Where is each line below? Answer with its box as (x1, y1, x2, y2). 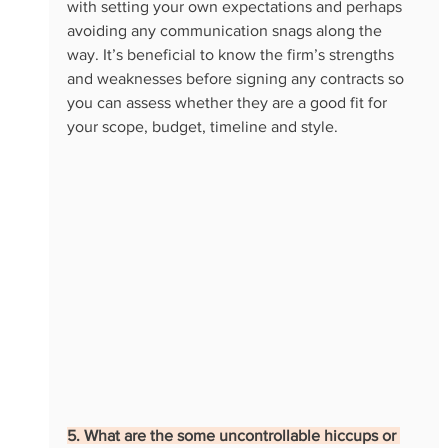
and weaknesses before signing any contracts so (66, 70, 408, 88)
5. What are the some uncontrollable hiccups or (66, 426, 400, 444)
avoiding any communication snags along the (66, 22, 386, 40)
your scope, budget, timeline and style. (66, 118, 342, 136)
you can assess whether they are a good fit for (66, 94, 391, 112)
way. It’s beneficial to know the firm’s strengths (66, 46, 398, 64)
